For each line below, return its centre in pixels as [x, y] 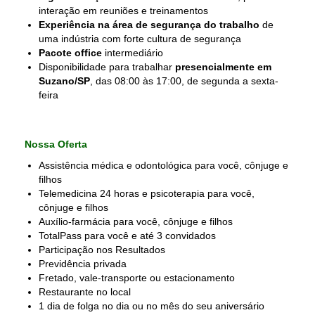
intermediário [133, 53]
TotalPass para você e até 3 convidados [127, 236]
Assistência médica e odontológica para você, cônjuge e [163, 165]
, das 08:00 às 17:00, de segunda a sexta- [184, 81]
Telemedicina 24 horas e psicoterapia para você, [147, 193]
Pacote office [70, 53]
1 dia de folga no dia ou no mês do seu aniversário [152, 306]
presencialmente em [223, 67]
